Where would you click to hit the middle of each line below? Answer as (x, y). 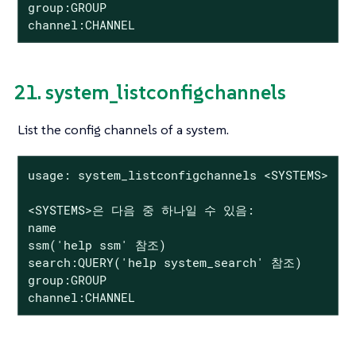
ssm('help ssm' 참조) (97, 244)
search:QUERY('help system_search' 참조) (164, 262)
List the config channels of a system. (123, 129)
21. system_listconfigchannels (150, 93)
